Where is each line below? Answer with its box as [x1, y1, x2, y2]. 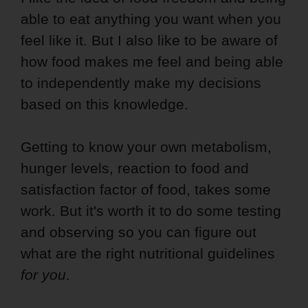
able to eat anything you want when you [21, 10, 281, 27]
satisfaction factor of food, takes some [21, 181, 271, 197]
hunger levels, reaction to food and [21, 159, 249, 176]
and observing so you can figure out [21, 223, 256, 240]
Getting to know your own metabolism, [21, 138, 272, 155]
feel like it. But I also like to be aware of [21, 32, 278, 48]
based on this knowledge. [21, 96, 188, 112]
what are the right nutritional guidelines [21, 245, 275, 261]
